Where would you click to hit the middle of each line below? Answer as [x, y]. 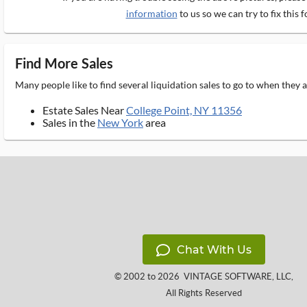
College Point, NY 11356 [184, 110]
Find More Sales [64, 63]
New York [120, 122]
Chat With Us [214, 250]
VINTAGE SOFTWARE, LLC [237, 277]
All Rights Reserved [204, 293]
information [151, 13]
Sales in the [70, 122]
